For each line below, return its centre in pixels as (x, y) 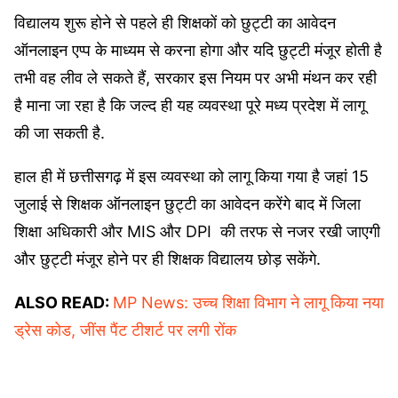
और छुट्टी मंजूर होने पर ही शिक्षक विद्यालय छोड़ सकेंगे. (167, 259)
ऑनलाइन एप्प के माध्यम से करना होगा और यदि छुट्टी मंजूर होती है (198, 50)
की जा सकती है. (60, 132)
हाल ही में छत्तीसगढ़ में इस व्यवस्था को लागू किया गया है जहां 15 (191, 176)
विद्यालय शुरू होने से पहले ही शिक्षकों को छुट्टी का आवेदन (175, 22)
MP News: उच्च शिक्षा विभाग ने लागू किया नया (248, 302)
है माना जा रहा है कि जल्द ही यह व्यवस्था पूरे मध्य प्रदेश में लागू (190, 105)
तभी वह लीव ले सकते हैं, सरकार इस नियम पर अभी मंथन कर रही (195, 77)
